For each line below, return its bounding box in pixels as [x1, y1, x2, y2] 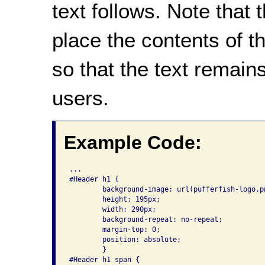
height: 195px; [69, 195, 102, 203]
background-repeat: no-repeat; [69, 215, 102, 224]
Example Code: [63, 132, 202, 154]
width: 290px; [69, 205, 102, 214]
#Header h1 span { [69, 255, 140, 264]
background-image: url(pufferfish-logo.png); [69, 185, 102, 193]
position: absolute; [69, 235, 102, 244]
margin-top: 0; [69, 225, 102, 234]
